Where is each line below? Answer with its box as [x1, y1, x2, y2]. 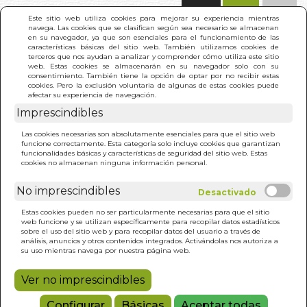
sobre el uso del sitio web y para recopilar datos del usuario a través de [21, 226, 260, 236]
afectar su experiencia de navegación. [28, 90, 156, 99]
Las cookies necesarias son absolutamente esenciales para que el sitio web [21, 129, 275, 138]
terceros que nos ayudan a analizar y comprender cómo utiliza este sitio [28, 51, 279, 61]
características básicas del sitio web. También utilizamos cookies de [28, 42, 279, 51]
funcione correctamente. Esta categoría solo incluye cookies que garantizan [21, 138, 280, 148]
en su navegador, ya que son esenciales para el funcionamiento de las [28, 32, 279, 42]
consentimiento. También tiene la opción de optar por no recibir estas [28, 71, 279, 80]
